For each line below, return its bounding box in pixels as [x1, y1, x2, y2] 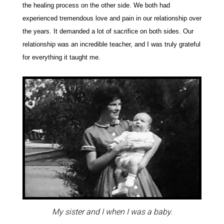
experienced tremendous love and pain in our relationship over [22, 14, 201, 22]
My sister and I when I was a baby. [51, 206, 172, 216]
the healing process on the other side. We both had [22, 1, 170, 9]
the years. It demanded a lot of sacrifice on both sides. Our [22, 27, 193, 35]
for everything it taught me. [22, 53, 100, 61]
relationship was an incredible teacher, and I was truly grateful [22, 40, 200, 48]
